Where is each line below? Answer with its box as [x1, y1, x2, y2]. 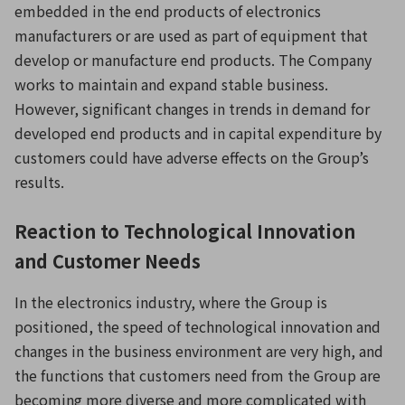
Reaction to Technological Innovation [14, 218, 355, 244]
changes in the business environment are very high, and [14, 340, 383, 362]
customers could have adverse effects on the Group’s [14, 146, 369, 168]
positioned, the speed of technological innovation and [14, 316, 381, 337]
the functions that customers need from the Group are [14, 364, 381, 386]
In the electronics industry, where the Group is [14, 291, 327, 313]
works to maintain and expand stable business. [14, 73, 328, 95]
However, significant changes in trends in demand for [14, 98, 370, 119]
